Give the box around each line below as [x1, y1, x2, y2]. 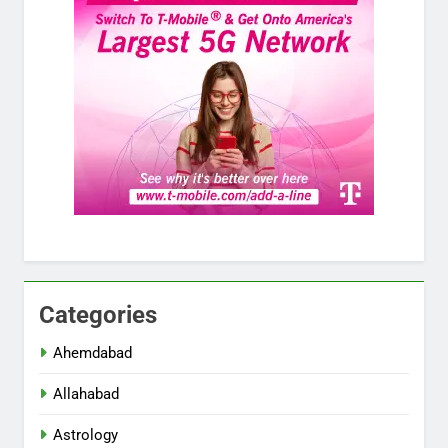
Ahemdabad [53, 344, 132, 363]
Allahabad [53, 385, 119, 404]
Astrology [53, 426, 118, 445]
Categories [39, 301, 157, 330]
